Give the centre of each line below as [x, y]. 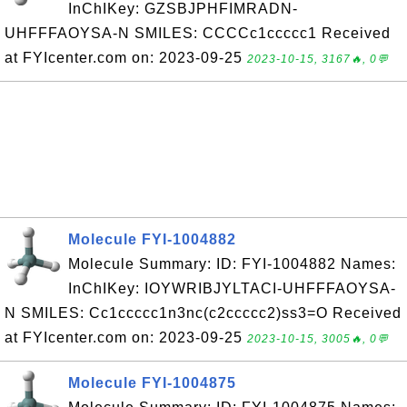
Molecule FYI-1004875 [152, 383]
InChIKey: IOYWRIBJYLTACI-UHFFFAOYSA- [232, 288]
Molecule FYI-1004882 [152, 239]
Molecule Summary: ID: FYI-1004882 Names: [232, 264]
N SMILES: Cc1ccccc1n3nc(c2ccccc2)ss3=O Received [203, 313]
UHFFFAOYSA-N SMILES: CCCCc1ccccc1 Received [198, 33]
